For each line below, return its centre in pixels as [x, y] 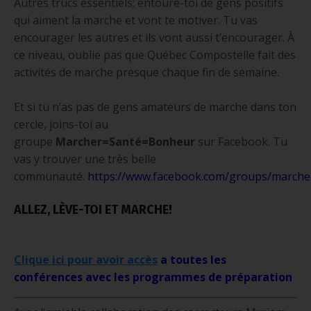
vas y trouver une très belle [85, 159]
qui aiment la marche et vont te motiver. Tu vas [136, 20]
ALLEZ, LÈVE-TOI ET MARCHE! [93, 209]
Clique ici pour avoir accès [86, 259]
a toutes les [192, 259]
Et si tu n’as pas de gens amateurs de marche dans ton [155, 107]
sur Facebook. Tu [243, 141]
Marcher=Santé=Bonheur [125, 141]
